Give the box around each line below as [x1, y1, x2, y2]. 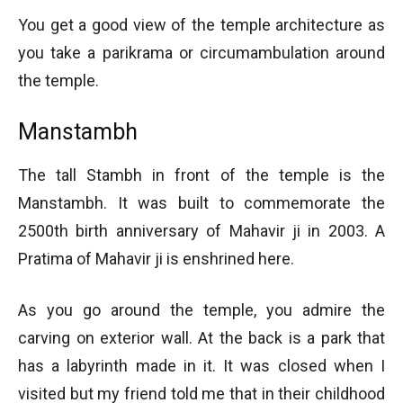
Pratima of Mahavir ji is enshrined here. [18, 248, 294, 268]
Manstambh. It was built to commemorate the [18, 193, 385, 212]
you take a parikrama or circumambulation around [18, 42, 385, 62]
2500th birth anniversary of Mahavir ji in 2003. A [18, 220, 385, 240]
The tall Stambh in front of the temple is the [18, 165, 385, 184]
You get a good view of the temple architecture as [18, 14, 385, 34]
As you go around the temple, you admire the [18, 300, 385, 319]
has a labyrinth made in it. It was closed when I [18, 355, 385, 375]
